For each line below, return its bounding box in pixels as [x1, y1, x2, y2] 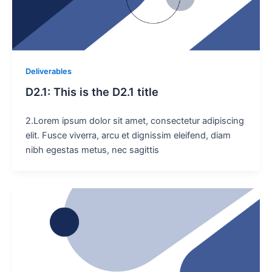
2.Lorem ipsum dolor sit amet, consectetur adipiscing [25, 115, 244, 127]
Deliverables [25, 66, 72, 76]
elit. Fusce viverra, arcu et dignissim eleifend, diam [25, 130, 231, 141]
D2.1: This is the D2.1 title [25, 85, 158, 99]
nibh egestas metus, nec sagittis [25, 144, 159, 156]
